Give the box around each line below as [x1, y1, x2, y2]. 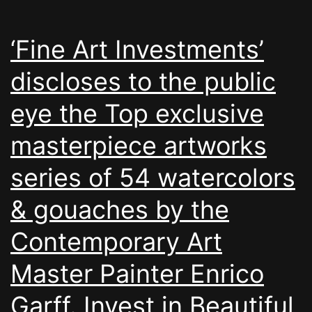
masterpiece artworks [10, 130, 267, 161]
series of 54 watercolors [10, 162, 295, 193]
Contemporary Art [10, 226, 222, 257]
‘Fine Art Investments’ [10, 33, 264, 65]
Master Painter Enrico [10, 258, 264, 289]
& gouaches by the [10, 194, 229, 225]
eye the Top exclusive [10, 97, 264, 129]
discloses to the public [10, 65, 276, 97]
